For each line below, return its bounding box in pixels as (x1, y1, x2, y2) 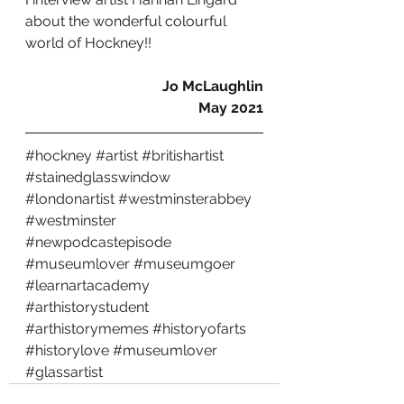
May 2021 (198, 99, 263, 117)
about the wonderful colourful (25, 13, 230, 31)
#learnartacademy (25, 277, 150, 295)
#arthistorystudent (25, 298, 149, 317)
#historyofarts (152, 320, 246, 338)
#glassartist (25, 363, 103, 381)
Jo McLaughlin (162, 78, 263, 96)
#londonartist (25, 190, 115, 208)
